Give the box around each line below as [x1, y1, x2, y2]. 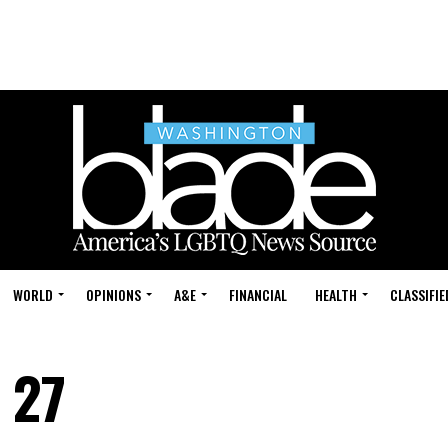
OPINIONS [86, 284, 141, 305]
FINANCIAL [229, 284, 287, 305]
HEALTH [315, 284, 357, 305]
